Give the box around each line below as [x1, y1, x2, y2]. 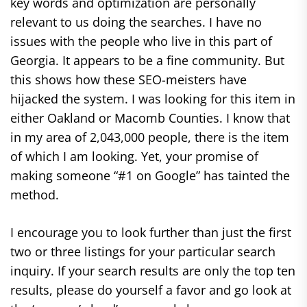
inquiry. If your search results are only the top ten [10, 262, 295, 279]
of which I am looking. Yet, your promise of [10, 148, 258, 164]
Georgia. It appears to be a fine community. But [10, 52, 284, 69]
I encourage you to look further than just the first [10, 224, 291, 241]
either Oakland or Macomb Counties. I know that [10, 110, 290, 126]
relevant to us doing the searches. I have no [10, 14, 262, 30]
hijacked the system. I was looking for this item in [10, 90, 295, 107]
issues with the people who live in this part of [10, 33, 272, 49]
